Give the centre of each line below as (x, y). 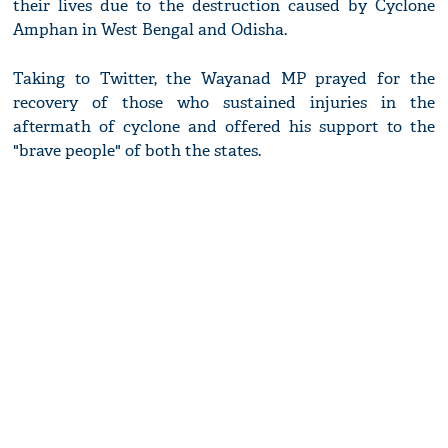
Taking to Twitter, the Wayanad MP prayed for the (224, 79)
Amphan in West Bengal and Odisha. (150, 30)
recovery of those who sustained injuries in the (224, 103)
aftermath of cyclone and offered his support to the (224, 127)
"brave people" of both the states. (137, 151)
